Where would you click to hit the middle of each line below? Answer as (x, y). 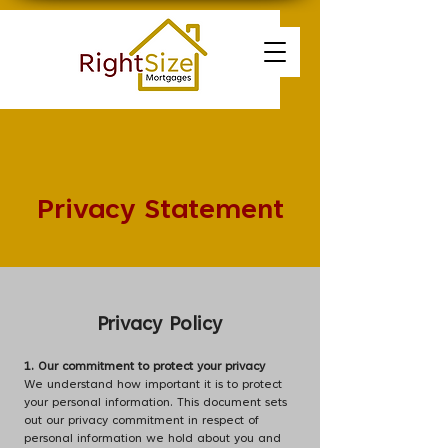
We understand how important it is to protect (153, 385)
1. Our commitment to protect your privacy (144, 367)
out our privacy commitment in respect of (141, 421)
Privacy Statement (160, 211)
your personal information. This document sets (155, 403)
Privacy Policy (159, 325)
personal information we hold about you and (152, 439)
